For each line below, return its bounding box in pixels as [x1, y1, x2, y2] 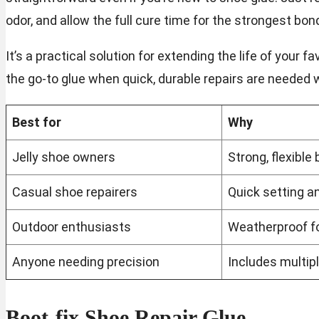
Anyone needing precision [12, 254, 159, 270]
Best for [12, 115, 61, 130]
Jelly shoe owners [12, 150, 115, 165]
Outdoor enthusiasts [12, 219, 131, 235]
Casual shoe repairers [12, 184, 137, 200]
